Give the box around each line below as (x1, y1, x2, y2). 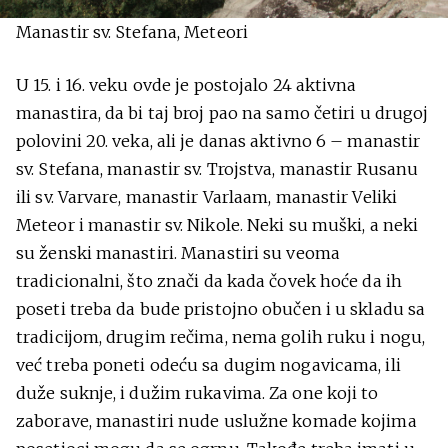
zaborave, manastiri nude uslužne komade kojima (16, 410, 417, 431)
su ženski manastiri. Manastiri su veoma (16, 242, 340, 263)
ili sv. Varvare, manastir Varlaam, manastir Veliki (16, 186, 398, 207)
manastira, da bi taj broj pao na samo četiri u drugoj (16, 102, 429, 123)
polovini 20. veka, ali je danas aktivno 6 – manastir (16, 130, 421, 151)
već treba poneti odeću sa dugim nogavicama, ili (16, 354, 401, 375)
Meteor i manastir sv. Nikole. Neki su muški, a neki (16, 214, 419, 235)
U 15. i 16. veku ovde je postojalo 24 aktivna (16, 74, 357, 95)
